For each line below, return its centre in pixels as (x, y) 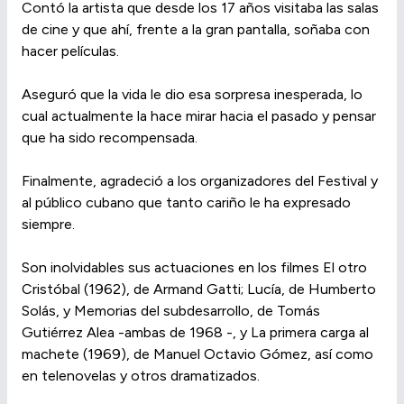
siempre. (48, 224)
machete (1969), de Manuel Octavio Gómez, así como (197, 354)
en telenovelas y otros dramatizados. (141, 376)
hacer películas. (70, 51)
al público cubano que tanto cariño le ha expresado (186, 202)
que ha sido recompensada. (110, 138)
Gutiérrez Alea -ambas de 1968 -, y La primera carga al (195, 332)
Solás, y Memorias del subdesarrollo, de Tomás (171, 311)
